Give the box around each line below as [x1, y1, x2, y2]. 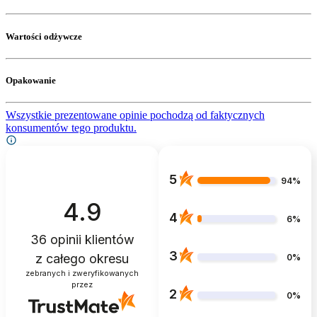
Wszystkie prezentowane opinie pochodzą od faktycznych [6, 109, 265, 122]
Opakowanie [6, 74, 56, 86]
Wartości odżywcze [6, 30, 82, 42]
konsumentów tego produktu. [6, 122, 137, 134]
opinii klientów [46, 231, 134, 247]
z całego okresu [35, 250, 129, 266]
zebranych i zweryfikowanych [25, 268, 139, 278]
